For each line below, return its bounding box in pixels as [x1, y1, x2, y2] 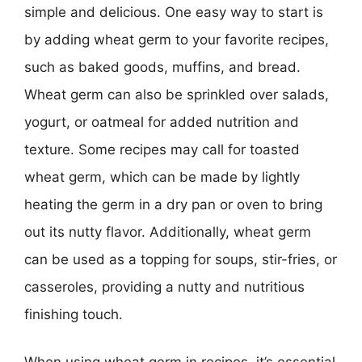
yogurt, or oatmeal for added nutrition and [24, 113, 299, 130]
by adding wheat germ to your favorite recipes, [24, 31, 329, 48]
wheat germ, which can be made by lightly [24, 168, 300, 185]
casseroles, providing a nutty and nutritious [24, 278, 305, 295]
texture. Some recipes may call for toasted [24, 141, 300, 158]
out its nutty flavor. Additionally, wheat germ [24, 223, 311, 240]
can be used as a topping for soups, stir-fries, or [24, 250, 337, 267]
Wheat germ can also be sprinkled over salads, [24, 86, 329, 103]
